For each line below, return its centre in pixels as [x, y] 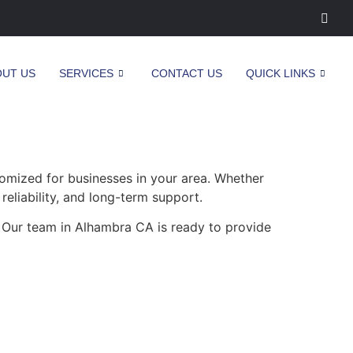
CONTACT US [187, 73]
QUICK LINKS [281, 73]
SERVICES [86, 73]
